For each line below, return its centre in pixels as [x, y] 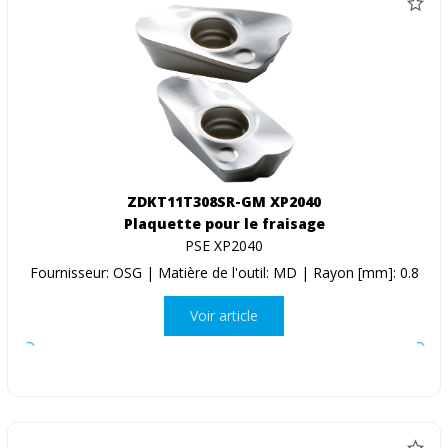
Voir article [224, 316]
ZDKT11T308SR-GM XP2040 [224, 201]
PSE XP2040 [224, 245]
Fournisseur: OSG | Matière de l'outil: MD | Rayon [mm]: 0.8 [224, 272]
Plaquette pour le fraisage [224, 223]
